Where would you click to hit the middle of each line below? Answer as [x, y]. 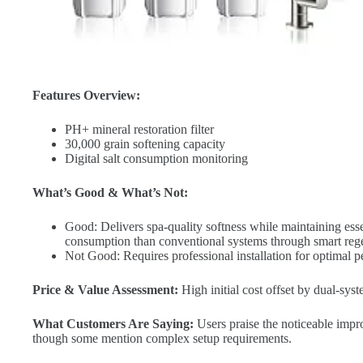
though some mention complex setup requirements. [162, 339]
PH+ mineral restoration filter [139, 130]
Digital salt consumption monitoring [156, 159]
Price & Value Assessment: [105, 290]
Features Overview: [86, 96]
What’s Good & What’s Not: [110, 193]
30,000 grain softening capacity [145, 144]
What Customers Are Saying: [113, 324]
